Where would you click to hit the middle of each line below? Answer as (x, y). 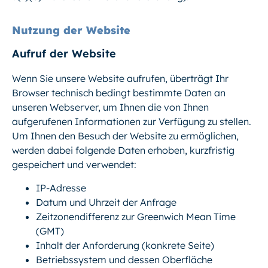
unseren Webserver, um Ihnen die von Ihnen (110, 107)
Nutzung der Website (71, 31)
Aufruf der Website (64, 54)
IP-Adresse (61, 188)
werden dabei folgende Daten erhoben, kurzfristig (123, 150)
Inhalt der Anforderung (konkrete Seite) (125, 245)
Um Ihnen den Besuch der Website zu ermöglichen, (125, 136)
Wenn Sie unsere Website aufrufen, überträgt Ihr (120, 79)
